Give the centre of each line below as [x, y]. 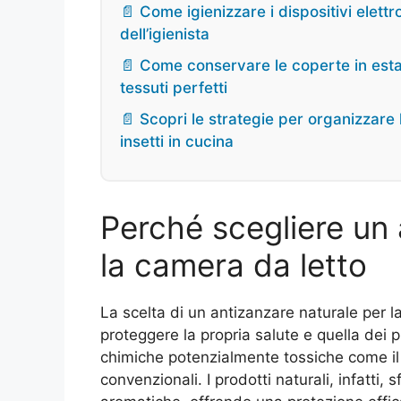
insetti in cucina [177, 142]
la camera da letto [234, 265]
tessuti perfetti [174, 88]
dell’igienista [165, 34]
